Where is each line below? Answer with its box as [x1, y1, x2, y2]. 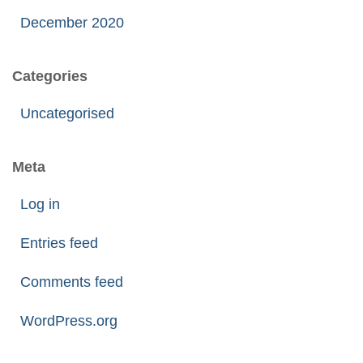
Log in [20, 196, 60, 212]
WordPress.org [20, 313, 117, 329]
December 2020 [20, 15, 124, 31]
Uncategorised [20, 105, 114, 122]
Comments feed [20, 274, 123, 290]
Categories [12, 68, 88, 84]
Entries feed [20, 235, 98, 251]
